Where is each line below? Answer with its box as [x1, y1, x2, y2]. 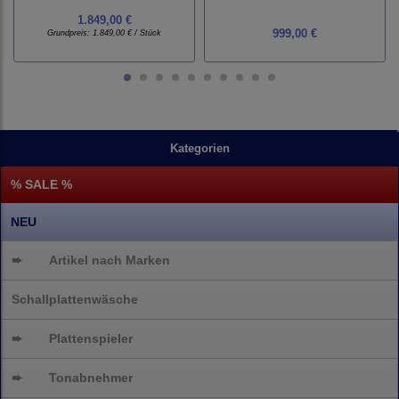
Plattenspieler [49, 331, 134, 346]
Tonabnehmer [49, 370, 134, 386]
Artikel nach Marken [49, 253, 171, 268]
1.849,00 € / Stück [93, 28, 161, 38]
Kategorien [169, 142, 230, 156]
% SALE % [11, 177, 72, 192]
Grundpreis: [47, 28, 93, 38]
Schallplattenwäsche [12, 292, 138, 307]
